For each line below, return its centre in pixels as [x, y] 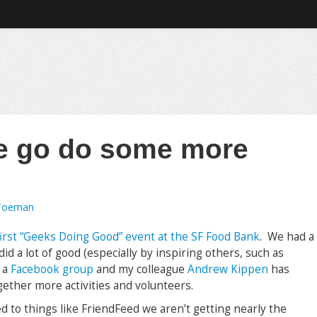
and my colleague [142, 269]
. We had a [287, 237]
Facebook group [53, 269]
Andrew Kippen [228, 269]
